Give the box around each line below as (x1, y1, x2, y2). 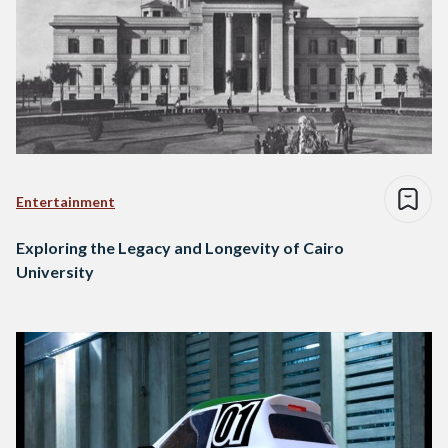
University (16, 262, 94, 282)
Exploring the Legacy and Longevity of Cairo (16, 238, 344, 258)
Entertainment (16, 193, 115, 211)
